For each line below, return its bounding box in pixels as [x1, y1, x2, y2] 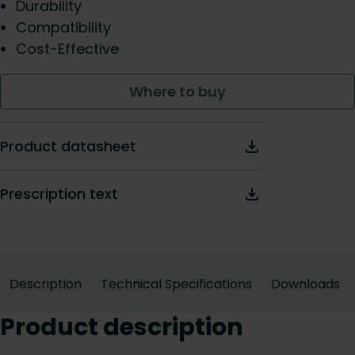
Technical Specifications [101, 275, 252, 293]
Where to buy [129, 82, 226, 101]
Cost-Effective [16, 39, 119, 59]
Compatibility [16, 17, 111, 37]
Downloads [271, 275, 340, 293]
